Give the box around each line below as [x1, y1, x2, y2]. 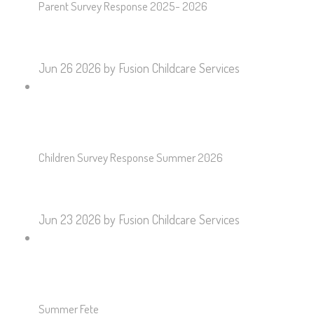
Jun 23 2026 [39, 212, 101, 228]
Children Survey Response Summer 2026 [39, 150, 223, 165]
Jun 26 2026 [39, 60, 101, 76]
